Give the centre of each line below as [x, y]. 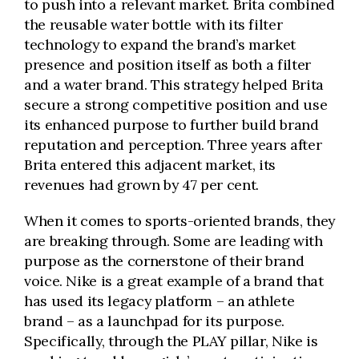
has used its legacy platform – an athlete [159, 301]
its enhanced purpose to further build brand [171, 125]
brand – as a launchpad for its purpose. [155, 321]
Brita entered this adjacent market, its [150, 165]
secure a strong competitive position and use [176, 105]
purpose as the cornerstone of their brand [164, 261]
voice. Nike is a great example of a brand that [174, 281]
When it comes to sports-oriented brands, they [179, 221]
